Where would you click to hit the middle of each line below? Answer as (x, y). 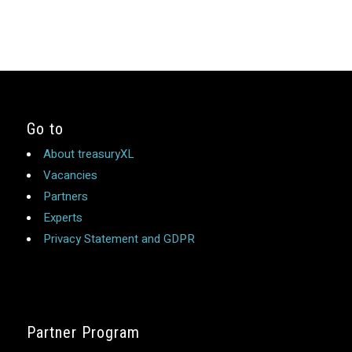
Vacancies (70, 176)
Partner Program (83, 333)
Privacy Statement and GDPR (119, 239)
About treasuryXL (88, 154)
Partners (65, 197)
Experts (62, 218)
